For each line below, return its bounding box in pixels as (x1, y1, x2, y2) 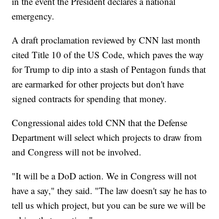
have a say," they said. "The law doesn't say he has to (12, 184, 207, 197)
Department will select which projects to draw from (12, 131, 202, 144)
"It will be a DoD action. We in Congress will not (12, 170, 197, 182)
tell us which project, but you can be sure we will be (12, 199, 206, 212)
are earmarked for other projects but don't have (12, 78, 184, 90)
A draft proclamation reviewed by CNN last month (12, 34, 201, 46)
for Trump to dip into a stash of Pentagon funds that (12, 63, 206, 76)
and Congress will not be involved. (12, 146, 142, 158)
